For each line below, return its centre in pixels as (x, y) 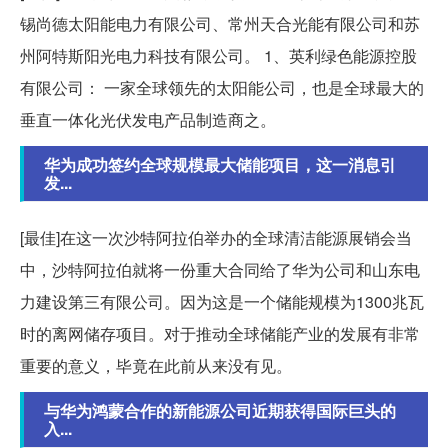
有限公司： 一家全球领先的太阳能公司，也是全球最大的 (222, 87)
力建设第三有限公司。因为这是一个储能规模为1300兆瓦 (222, 301)
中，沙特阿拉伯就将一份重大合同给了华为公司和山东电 (220, 269)
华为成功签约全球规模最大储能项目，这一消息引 (220, 164)
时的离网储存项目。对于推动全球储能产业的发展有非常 (220, 333)
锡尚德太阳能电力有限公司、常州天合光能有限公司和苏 (220, 23)
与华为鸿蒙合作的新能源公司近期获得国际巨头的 (220, 410)
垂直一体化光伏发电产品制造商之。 (148, 119)
